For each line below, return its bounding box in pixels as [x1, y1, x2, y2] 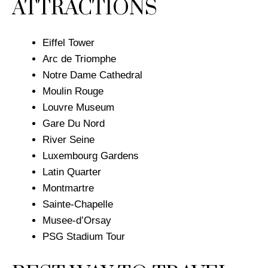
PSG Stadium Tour [42, 231, 125, 243]
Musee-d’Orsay [42, 215, 111, 227]
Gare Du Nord [42, 118, 105, 130]
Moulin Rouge [42, 86, 103, 98]
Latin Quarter [42, 166, 101, 178]
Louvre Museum [42, 102, 117, 114]
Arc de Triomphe [42, 53, 116, 65]
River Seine [42, 134, 95, 146]
